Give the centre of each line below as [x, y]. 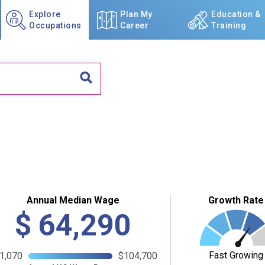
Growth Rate [236, 200]
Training [229, 25]
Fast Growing [236, 255]
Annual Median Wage [73, 200]
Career [134, 25]
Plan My [136, 14]
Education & [236, 14]
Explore [45, 14]
